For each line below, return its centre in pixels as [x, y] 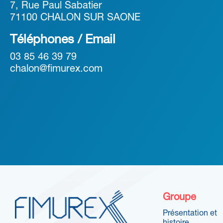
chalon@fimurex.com [56, 69]
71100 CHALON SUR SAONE [75, 18]
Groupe [179, 198]
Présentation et [190, 214]
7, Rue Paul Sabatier [56, 6]
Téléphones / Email [63, 40]
